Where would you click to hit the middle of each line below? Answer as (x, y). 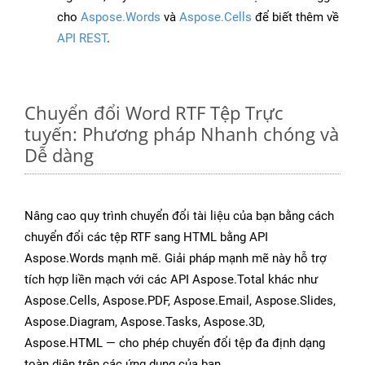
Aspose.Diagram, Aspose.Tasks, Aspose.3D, (145, 322)
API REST (82, 39)
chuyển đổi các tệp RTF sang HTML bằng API (146, 237)
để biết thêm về (295, 18)
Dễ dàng (59, 155)
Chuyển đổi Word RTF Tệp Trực (154, 113)
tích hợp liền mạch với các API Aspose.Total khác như (171, 280)
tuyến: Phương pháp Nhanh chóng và (182, 134)
